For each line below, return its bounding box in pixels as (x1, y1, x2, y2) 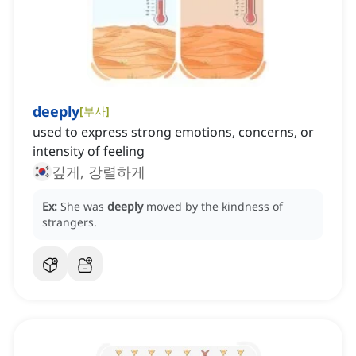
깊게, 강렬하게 (52, 162, 145, 182)
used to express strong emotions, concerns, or (33, 123, 314, 141)
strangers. (42, 215, 97, 230)
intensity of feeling (33, 142, 145, 161)
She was (60, 199, 107, 215)
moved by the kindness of (146, 199, 283, 215)
